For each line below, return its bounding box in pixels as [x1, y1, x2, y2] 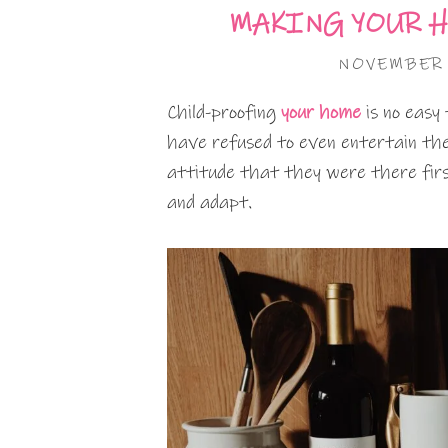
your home [281, 101, 361, 124]
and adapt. [167, 191, 252, 214]
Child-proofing [167, 101, 281, 124]
